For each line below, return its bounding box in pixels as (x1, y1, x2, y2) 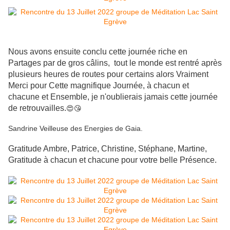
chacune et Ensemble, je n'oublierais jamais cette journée (8, 92, 218, 102)
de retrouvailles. (8, 104, 66, 113)
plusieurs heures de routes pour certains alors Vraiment (8, 70, 208, 79)
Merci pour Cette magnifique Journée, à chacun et (8, 81, 189, 90)
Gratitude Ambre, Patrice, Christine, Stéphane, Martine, (8, 144, 207, 154)
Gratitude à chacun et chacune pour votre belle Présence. (8, 156, 217, 165)
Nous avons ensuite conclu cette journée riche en (8, 47, 187, 56)
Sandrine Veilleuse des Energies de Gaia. (8, 124, 143, 133)
